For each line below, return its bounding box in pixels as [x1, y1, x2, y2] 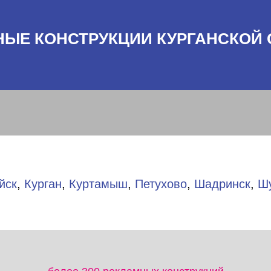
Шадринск [194, 177, 250, 191]
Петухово [134, 177, 187, 191]
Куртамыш [68, 177, 128, 191]
